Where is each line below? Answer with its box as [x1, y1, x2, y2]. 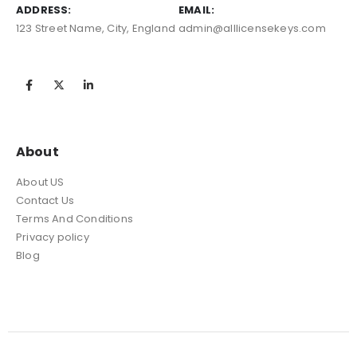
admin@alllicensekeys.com [178, 21, 326, 37]
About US [16, 174, 65, 190]
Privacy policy [16, 229, 89, 245]
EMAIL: [178, 2, 215, 18]
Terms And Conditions [16, 210, 133, 226]
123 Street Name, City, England [16, 21, 175, 37]
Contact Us [16, 192, 74, 208]
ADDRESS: [16, 2, 72, 18]
